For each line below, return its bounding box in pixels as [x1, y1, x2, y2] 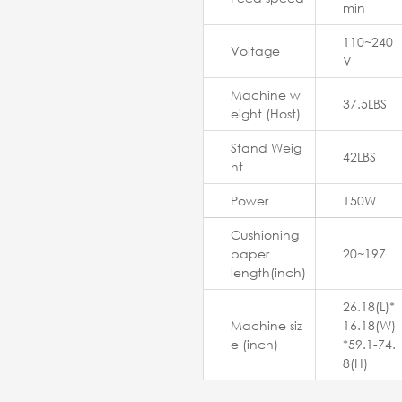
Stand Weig [231, 139, 301, 157]
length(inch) [231, 264, 306, 282]
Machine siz [231, 317, 302, 335]
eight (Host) [231, 105, 304, 123]
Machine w [231, 86, 301, 104]
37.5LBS [343, 95, 387, 113]
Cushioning [231, 226, 299, 244]
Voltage [231, 42, 280, 60]
